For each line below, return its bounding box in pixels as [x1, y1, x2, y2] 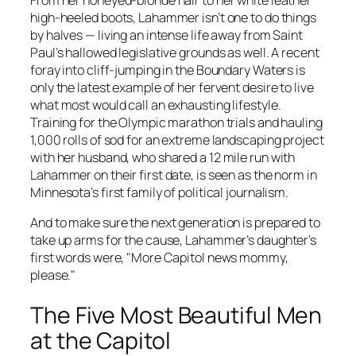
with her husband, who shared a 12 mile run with [30, 148, 296, 166]
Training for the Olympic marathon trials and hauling [30, 113, 323, 131]
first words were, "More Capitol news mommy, [30, 248, 288, 266]
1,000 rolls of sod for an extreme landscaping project [30, 130, 324, 149]
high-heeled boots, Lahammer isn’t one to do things [30, 8, 316, 26]
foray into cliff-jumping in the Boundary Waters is [30, 60, 305, 79]
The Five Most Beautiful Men [30, 299, 323, 331]
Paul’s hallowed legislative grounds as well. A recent [30, 43, 319, 61]
